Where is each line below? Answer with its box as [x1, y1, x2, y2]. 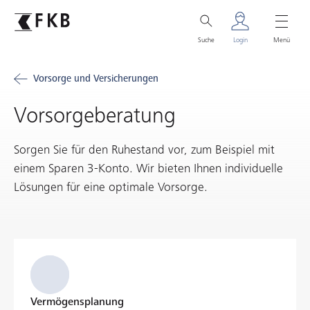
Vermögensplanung [30, 297, 124, 308]
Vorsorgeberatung [14, 105, 176, 127]
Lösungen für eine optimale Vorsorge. [14, 181, 208, 194]
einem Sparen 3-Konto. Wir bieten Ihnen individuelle [14, 163, 283, 175]
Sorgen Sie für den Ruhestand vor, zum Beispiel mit [14, 144, 275, 156]
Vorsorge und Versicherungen [33, 73, 158, 84]
